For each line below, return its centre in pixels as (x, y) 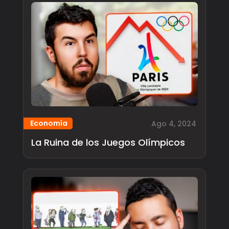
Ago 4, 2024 (174, 124)
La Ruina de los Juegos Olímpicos (108, 143)
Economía (49, 123)
